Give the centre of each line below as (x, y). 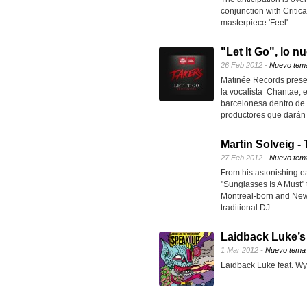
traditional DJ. (246, 208)
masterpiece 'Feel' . (256, 23)
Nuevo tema (285, 250)
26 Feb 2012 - (245, 65)
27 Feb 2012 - (245, 158)
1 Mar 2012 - (243, 250)
